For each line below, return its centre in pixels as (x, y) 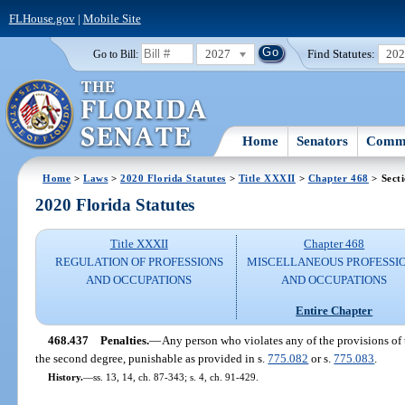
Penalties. (124, 340)
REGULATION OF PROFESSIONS (139, 262)
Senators (323, 141)
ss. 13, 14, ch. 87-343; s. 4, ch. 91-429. (175, 377)
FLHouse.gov (42, 18)
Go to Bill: (115, 54)
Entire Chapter (334, 310)
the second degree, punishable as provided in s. (152, 358)
